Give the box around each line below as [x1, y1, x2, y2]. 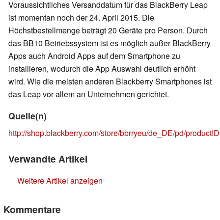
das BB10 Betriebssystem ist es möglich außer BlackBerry [8, 37, 211, 49]
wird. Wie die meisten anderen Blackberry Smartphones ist [8, 76, 212, 87]
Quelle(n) [8, 110, 47, 122]
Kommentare [3, 202, 61, 217]
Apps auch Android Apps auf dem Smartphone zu [8, 50, 180, 62]
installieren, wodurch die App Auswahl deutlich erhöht [8, 63, 195, 75]
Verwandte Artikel [8, 152, 87, 166]
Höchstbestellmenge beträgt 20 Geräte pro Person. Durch [8, 25, 208, 36]
